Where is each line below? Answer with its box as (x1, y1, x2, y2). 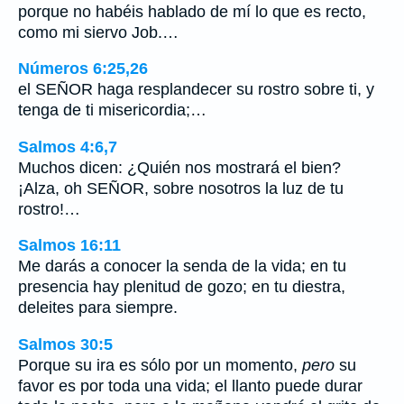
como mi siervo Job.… (18, 23, 179, 41)
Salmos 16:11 (18, 236, 121, 255)
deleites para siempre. (18, 298, 178, 317)
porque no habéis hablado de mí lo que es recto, (18, 2, 366, 21)
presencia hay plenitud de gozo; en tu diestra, (18, 278, 345, 297)
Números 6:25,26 (18, 60, 148, 78)
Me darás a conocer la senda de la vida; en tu (18, 257, 346, 276)
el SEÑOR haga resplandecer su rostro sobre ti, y (18, 80, 374, 99)
